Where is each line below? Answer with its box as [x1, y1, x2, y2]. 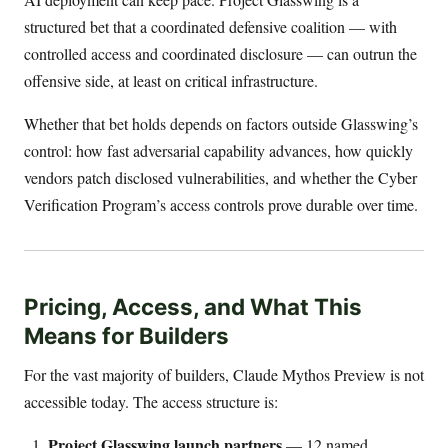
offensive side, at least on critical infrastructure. [24, 70, 318, 92]
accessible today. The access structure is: [24, 390, 278, 412]
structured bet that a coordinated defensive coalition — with [24, 16, 397, 38]
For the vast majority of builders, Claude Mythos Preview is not [24, 363, 424, 385]
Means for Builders [24, 321, 229, 349]
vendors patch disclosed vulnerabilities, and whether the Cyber [24, 167, 417, 189]
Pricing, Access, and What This [24, 292, 362, 320]
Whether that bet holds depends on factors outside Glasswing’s [24, 113, 418, 135]
